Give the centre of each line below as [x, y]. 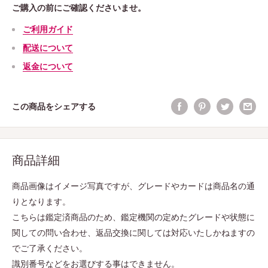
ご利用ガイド [48, 29]
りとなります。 [41, 202]
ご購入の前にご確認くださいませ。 [79, 8]
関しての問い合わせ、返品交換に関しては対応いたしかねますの [133, 233]
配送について [48, 47]
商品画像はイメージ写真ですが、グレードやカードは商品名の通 [133, 186]
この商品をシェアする [54, 106]
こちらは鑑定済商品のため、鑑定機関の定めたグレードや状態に [133, 217]
